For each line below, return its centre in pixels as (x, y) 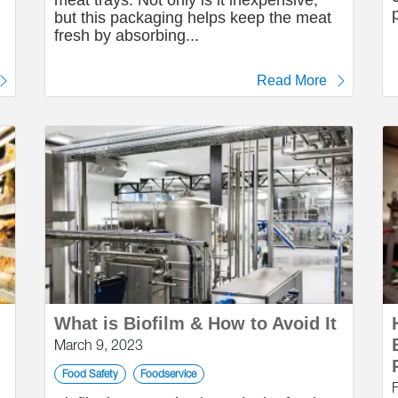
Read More (292, 80)
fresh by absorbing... (127, 36)
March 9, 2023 (99, 345)
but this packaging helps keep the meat (193, 18)
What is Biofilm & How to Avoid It (195, 323)
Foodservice (169, 374)
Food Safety (90, 374)
